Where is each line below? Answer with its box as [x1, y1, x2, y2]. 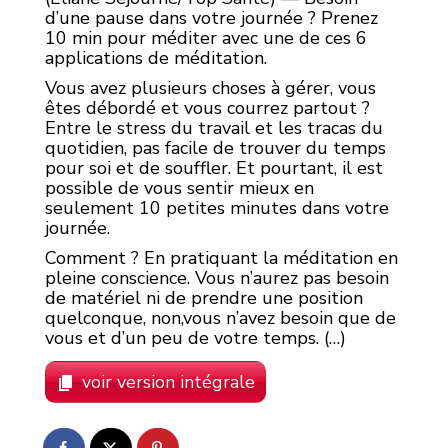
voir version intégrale [82, 369, 255, 394]
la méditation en [263, 245, 398, 270]
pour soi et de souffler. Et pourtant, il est [45, 155, 383, 180]
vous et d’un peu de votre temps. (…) [45, 325, 346, 350]
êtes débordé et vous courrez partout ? [45, 95, 370, 120]
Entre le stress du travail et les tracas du [45, 115, 383, 140]
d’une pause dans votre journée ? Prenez [45, 5, 378, 30]
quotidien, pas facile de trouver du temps [45, 135, 386, 160]
